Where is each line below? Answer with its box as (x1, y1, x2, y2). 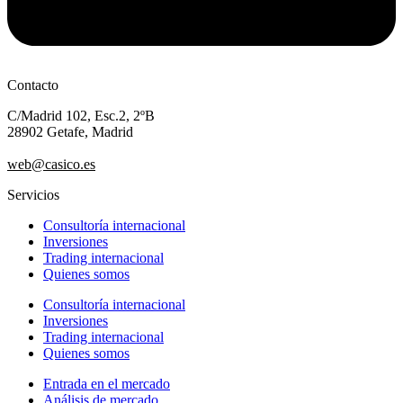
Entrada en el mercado (43, 375, 170, 391)
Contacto (7, 76, 58, 93)
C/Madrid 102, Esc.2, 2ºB (7, 107, 155, 123)
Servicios (7, 186, 59, 202)
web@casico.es (7, 156, 95, 172)
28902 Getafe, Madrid (7, 123, 133, 139)
